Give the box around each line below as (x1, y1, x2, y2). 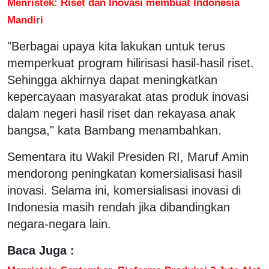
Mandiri (7, 13, 43, 26)
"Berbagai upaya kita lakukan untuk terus (7, 39, 225, 53)
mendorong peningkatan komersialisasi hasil (7, 166, 242, 180)
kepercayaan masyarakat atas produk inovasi (7, 89, 249, 103)
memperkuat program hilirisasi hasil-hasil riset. (7, 56, 254, 70)
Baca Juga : (7, 243, 74, 257)
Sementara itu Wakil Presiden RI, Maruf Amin (7, 150, 249, 163)
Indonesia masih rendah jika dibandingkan (7, 200, 230, 214)
